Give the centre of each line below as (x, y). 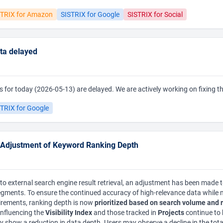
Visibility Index (69, 212)
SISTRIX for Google (90, 14)
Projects (171, 212)
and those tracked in (125, 212)
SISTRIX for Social (155, 14)
